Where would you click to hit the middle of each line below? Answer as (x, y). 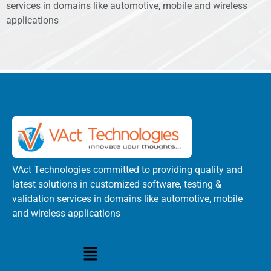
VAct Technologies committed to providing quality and (127, 169)
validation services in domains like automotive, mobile (127, 198)
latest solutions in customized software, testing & (117, 184)
